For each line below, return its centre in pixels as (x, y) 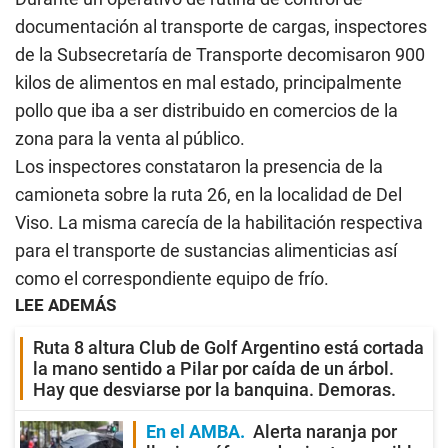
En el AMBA (193, 431)
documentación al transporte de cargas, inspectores (221, 26)
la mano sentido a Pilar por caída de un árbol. (213, 368)
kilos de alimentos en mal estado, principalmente (208, 82)
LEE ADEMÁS (65, 305)
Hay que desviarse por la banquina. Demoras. (214, 389)
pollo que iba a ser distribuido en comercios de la (206, 110)
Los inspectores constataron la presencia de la (199, 166)
